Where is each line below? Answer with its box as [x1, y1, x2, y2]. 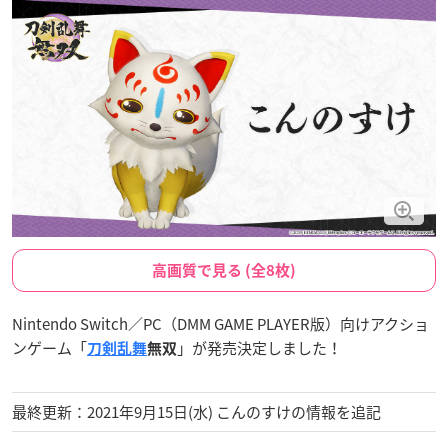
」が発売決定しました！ [177, 336, 342, 359]
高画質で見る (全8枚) [152, 262, 296, 278]
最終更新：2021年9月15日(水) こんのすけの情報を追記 [12, 400, 381, 423]
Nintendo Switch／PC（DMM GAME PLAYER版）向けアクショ [12, 312, 429, 335]
